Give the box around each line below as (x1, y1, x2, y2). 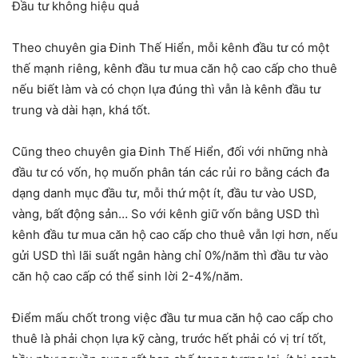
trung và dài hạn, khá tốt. (12, 102, 150, 118)
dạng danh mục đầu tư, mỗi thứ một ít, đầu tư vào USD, (12, 185, 316, 201)
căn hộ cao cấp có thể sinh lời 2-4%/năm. (12, 268, 243, 284)
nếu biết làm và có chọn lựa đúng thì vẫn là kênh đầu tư (12, 82, 320, 97)
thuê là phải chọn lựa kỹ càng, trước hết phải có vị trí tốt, (12, 331, 326, 347)
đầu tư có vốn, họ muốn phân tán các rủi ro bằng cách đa (12, 165, 329, 181)
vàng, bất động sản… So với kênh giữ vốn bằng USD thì (12, 206, 320, 222)
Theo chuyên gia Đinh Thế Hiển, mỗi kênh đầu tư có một (12, 40, 329, 56)
